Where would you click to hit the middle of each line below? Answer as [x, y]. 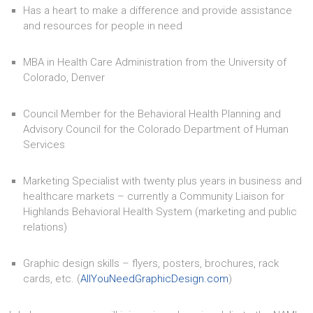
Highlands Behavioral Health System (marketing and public [160, 211]
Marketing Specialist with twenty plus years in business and [163, 181]
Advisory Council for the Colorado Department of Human [156, 129]
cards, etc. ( [52, 278]
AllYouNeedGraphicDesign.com [155, 278]
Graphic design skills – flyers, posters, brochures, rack [151, 263]
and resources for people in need [103, 26]
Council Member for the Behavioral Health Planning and [152, 114]
